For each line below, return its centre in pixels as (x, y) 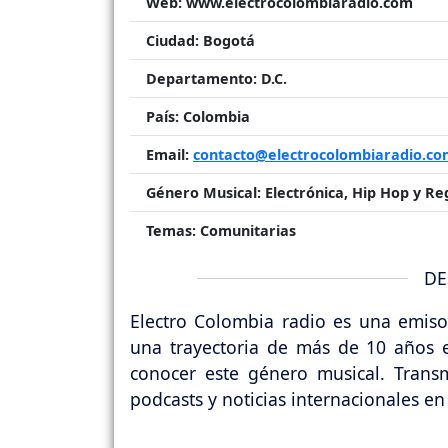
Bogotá (227, 40)
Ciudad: (172, 40)
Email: (167, 154)
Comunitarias (246, 230)
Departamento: (201, 78)
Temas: (171, 230)
